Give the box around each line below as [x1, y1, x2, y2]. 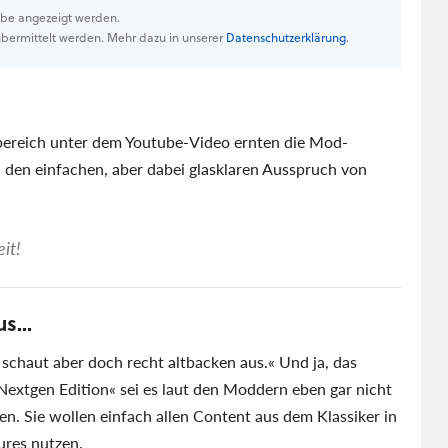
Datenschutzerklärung [226, 28, 346, 46]
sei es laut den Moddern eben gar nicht [116, 376, 392, 400]
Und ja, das [275, 349, 357, 373]
